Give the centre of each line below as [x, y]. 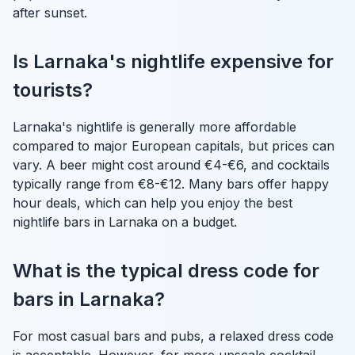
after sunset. [50, 12]
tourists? [53, 90]
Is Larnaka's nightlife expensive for [173, 61]
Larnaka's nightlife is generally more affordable [155, 126]
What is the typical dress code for [166, 270]
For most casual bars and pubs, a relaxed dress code [173, 336]
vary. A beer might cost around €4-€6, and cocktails [171, 164]
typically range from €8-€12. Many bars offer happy [171, 183]
